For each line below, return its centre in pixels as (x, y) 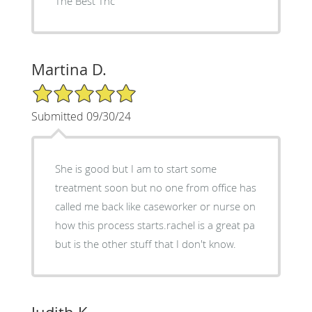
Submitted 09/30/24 (81, 117)
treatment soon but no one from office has (155, 188)
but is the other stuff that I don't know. (145, 244)
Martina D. (69, 70)
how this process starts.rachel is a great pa (155, 225)
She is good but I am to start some (135, 169)
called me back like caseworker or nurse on (155, 206)
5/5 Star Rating (65, 89)
